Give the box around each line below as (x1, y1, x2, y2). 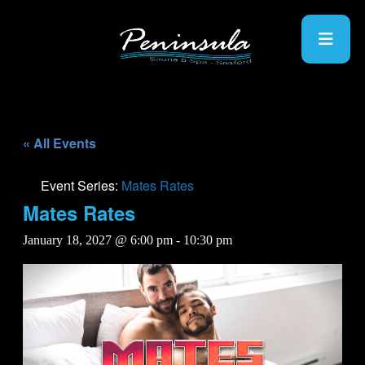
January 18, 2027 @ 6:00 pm (23, 233, 173, 247)
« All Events (23, 134, 96, 152)
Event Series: (41, 176, 121, 195)
